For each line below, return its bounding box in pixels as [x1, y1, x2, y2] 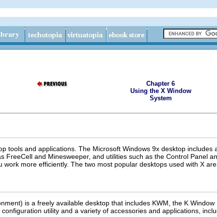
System [149, 94, 172, 102]
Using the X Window [130, 87, 191, 94]
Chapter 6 [146, 80, 175, 87]
